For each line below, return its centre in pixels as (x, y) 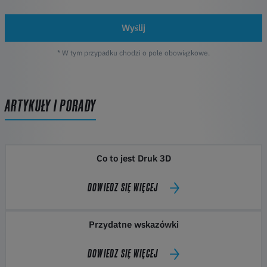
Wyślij (133, 28)
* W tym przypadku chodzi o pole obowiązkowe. (133, 52)
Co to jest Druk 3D (133, 159)
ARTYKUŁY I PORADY (51, 105)
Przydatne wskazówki (133, 225)
